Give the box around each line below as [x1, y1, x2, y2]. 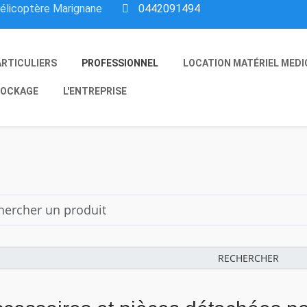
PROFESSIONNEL [81, 58, 158, 69]
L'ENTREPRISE [62, 86, 127, 97]
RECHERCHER [217, 251, 279, 265]
